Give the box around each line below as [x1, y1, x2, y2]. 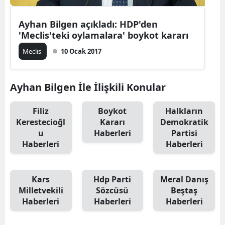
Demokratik [160, 116, 208, 128]
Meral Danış [160, 173, 208, 185]
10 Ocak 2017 [61, 46, 101, 56]
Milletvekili [18, 184, 63, 196]
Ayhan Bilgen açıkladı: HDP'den [19, 18, 158, 30]
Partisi [171, 127, 197, 139]
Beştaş [171, 184, 198, 196]
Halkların [165, 105, 203, 117]
